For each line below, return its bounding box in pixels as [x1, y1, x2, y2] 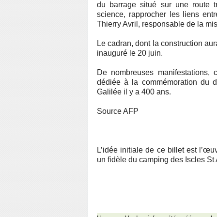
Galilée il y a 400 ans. [97, 88, 171, 96]
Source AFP [97, 107, 139, 115]
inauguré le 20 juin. [97, 49, 163, 57]
